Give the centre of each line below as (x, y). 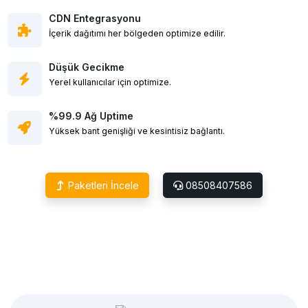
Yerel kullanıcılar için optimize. (110, 82)
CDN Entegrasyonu (95, 18)
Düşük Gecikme (86, 67)
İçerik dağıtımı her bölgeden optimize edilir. (137, 33)
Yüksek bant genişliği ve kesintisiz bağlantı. (136, 131)
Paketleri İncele (102, 185)
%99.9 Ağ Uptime (91, 116)
